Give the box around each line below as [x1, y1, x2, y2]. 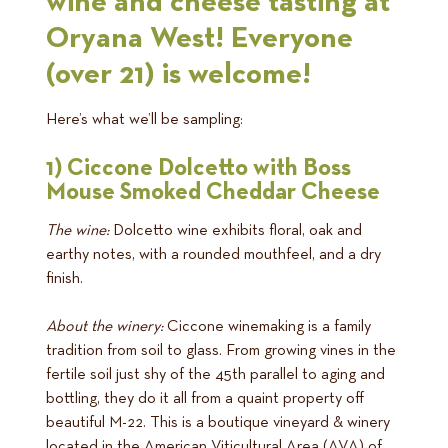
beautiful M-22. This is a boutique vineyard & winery [46, 414, 390, 431]
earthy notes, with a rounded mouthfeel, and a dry [46, 246, 381, 263]
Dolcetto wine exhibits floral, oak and [109, 222, 362, 239]
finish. [46, 270, 83, 287]
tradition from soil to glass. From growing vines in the [46, 342, 396, 359]
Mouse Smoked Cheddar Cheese [46, 179, 380, 204]
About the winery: [46, 318, 163, 335]
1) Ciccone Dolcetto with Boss [46, 155, 351, 180]
